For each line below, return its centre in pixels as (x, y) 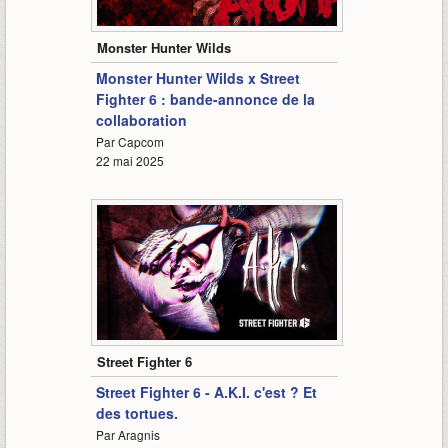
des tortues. (136, 413)
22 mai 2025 (129, 161)
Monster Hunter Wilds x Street (197, 78)
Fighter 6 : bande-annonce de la (205, 99)
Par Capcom (129, 142)
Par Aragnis (127, 435)
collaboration (141, 120)
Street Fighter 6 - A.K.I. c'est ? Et (206, 392)
